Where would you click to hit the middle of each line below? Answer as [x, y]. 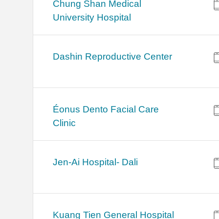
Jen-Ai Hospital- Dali [96, 162]
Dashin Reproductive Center [113, 57]
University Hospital [92, 18]
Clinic [65, 123]
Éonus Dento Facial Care [106, 109]
